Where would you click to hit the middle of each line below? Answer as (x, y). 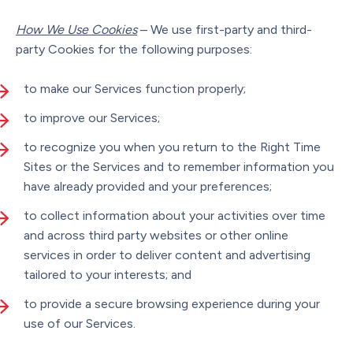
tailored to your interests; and (108, 274)
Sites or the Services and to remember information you (179, 166)
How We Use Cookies (76, 29)
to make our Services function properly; (135, 88)
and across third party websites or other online (156, 235)
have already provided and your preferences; (148, 186)
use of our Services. (80, 323)
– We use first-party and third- (225, 29)
